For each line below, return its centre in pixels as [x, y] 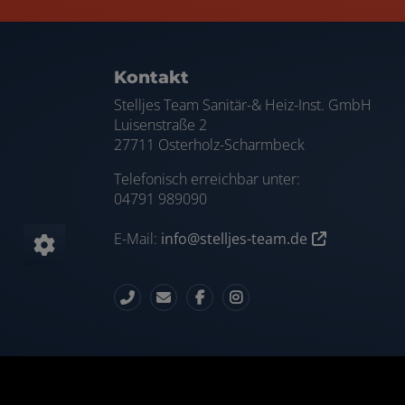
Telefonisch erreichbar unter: [207, 179]
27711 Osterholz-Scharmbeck [209, 144]
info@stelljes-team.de [234, 238]
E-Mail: [137, 238]
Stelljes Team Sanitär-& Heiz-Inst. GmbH [243, 104]
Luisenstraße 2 [160, 124]
